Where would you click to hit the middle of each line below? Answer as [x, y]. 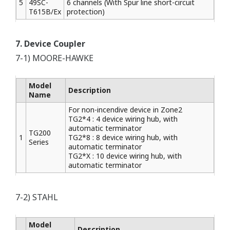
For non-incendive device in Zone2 [125, 110]
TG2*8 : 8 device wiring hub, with [123, 137]
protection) [86, 12]
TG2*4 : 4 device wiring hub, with [123, 119]
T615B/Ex [45, 12]
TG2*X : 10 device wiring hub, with [125, 156]
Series [39, 142]
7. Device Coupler [50, 44]
